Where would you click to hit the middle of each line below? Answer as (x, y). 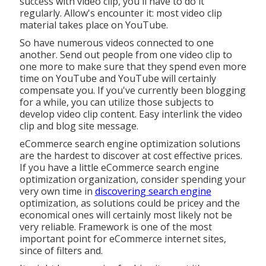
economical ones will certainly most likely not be (126, 215)
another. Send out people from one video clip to (126, 54)
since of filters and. (61, 250)
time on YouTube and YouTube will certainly (118, 78)
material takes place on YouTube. (94, 25)
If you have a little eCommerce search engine (119, 167)
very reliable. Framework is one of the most (115, 227)
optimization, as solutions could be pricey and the (129, 203)
